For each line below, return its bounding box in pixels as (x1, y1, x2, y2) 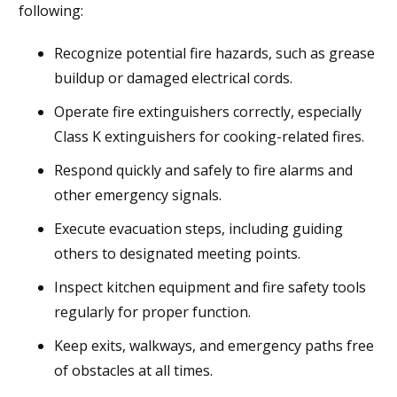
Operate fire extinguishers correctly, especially (54, 101, 362, 121)
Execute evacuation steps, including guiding (54, 218, 343, 238)
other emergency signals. (54, 184, 222, 205)
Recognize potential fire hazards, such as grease (54, 43, 375, 63)
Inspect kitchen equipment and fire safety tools (54, 276, 366, 297)
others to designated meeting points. (54, 243, 300, 263)
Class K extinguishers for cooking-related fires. (54, 126, 364, 146)
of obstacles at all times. (54, 360, 213, 380)
